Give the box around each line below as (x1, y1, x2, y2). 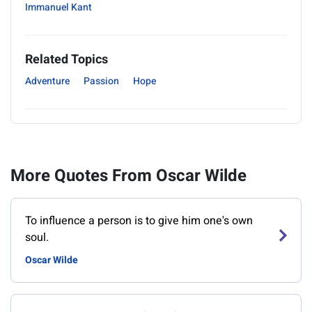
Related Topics (25, 50, 108, 69)
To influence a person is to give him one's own (25, 212, 253, 229)
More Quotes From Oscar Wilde (10, 164, 247, 188)
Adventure (25, 74, 70, 88)
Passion (84, 74, 119, 88)
